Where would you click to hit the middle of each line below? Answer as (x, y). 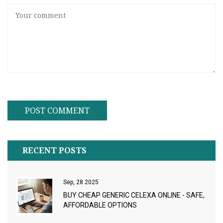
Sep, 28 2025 (81, 182)
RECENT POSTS (55, 151)
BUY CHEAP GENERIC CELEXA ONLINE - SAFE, (134, 195)
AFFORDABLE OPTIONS (100, 205)
